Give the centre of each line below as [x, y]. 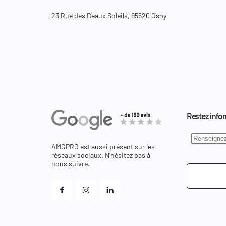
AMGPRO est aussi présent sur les [103, 147]
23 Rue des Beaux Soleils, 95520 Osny [109, 15]
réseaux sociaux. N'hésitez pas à [101, 155]
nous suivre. [71, 164]
